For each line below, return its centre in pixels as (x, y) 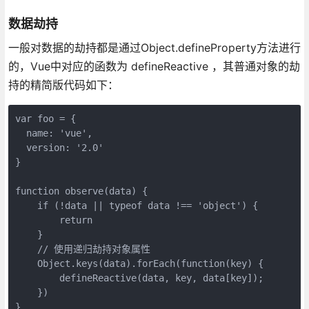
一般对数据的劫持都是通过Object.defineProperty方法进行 (154, 47)
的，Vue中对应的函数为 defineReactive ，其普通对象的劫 (154, 66)
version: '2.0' (59, 147)
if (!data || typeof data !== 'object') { (136, 205)
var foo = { (45, 118)
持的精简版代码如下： (63, 84)
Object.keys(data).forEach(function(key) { (139, 263)
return (53, 220)
